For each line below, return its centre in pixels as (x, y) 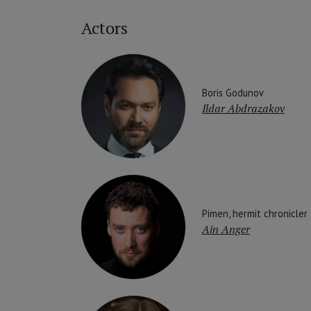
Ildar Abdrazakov (243, 108)
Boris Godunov (233, 92)
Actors (104, 28)
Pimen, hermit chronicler (255, 213)
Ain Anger (226, 229)
